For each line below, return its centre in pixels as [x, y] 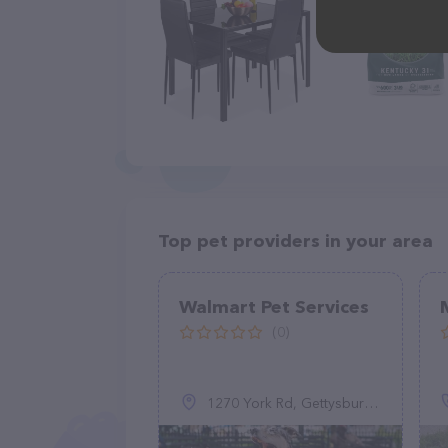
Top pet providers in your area [295, 241]
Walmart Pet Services [274, 307]
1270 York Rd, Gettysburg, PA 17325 [285, 403]
